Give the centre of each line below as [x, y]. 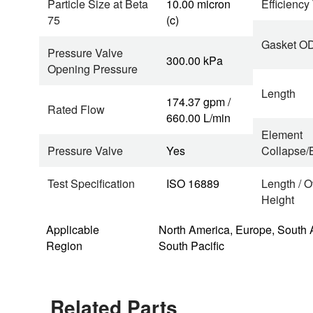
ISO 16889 [193, 183]
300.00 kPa [195, 60]
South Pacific [191, 246]
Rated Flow [76, 109]
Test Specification [91, 183]
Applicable [73, 230]
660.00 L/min [198, 118]
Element [282, 134]
